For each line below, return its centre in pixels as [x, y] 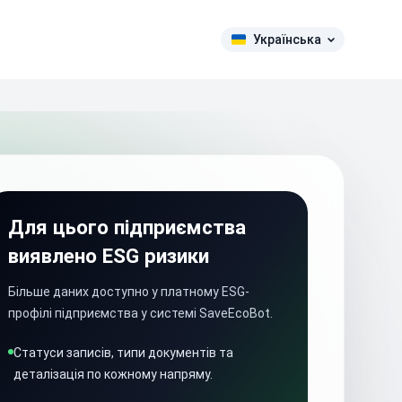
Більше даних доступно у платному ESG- [128, 292]
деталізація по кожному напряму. [113, 374]
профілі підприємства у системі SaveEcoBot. [140, 313]
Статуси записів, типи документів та [123, 353]
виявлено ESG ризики [108, 256]
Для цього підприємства [127, 227]
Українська [287, 39]
